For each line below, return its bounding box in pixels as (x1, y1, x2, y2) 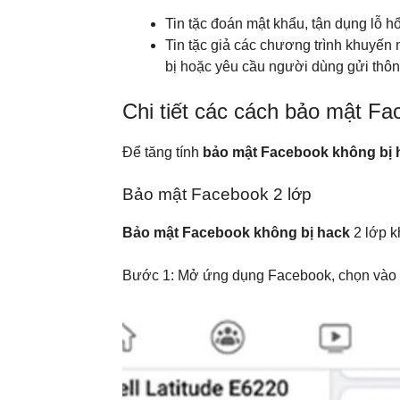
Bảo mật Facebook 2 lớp (122, 184, 312, 204)
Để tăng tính (122, 144, 203, 160)
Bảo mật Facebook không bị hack (122, 224, 350, 240)
